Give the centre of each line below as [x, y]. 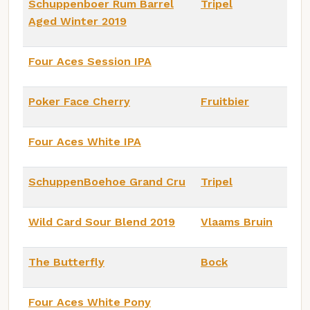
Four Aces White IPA [85, 142]
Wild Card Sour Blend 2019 [102, 222]
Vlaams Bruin [237, 222]
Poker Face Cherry [79, 102]
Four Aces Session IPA [90, 62]
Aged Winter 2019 [77, 21]
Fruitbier [225, 102]
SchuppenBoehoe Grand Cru [107, 182]
